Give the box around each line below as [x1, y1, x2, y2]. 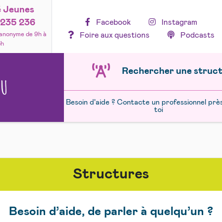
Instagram [160, 18, 198, 26]
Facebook [94, 18, 131, 26]
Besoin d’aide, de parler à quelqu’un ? [9, 206, 213, 218]
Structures [73, 167, 149, 182]
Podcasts [178, 31, 215, 39]
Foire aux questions [77, 31, 150, 39]
